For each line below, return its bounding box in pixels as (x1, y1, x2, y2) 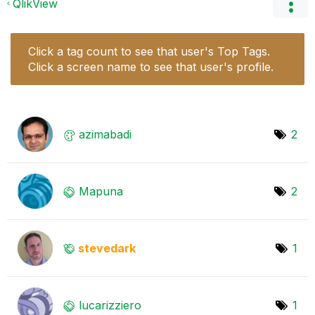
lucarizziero (79, 297, 141, 312)
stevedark (78, 240, 136, 255)
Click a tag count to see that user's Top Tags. (28, 44, 270, 58)
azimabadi (79, 127, 131, 141)
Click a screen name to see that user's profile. (28, 59, 274, 74)
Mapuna (79, 184, 123, 198)
